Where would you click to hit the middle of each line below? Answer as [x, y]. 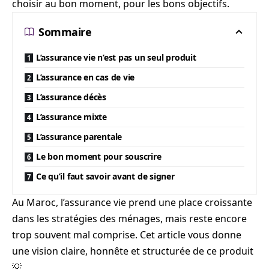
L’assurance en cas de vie [85, 77]
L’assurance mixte [71, 117]
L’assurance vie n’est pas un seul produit [116, 57]
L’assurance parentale [79, 137]
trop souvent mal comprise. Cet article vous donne [127, 235]
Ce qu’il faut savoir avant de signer [105, 176]
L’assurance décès [71, 97]
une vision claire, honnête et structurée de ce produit [133, 251]
